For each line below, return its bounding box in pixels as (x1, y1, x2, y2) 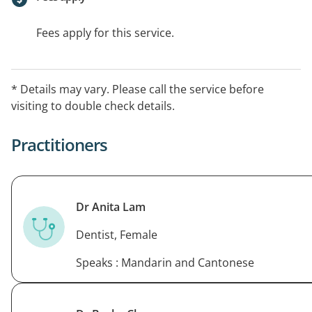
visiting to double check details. (11, 97, 175, 114)
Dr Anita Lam (76, 198, 146, 214)
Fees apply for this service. (36, 24, 174, 40)
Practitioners (11, 132, 107, 156)
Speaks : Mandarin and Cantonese (76, 254, 254, 270)
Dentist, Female (76, 226, 157, 242)
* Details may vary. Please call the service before (11, 81, 264, 97)
